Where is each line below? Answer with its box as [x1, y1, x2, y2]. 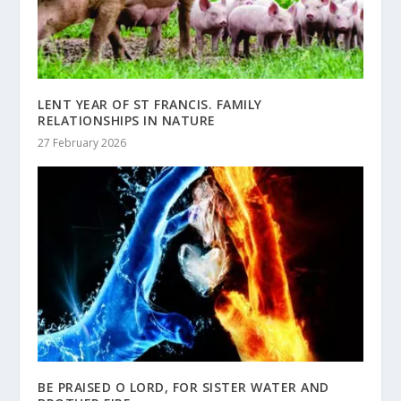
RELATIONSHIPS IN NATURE [38, 112, 216, 130]
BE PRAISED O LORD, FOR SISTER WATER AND [38, 379, 329, 397]
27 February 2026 [38, 135, 127, 151]
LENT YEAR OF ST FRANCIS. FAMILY [38, 96, 262, 114]
